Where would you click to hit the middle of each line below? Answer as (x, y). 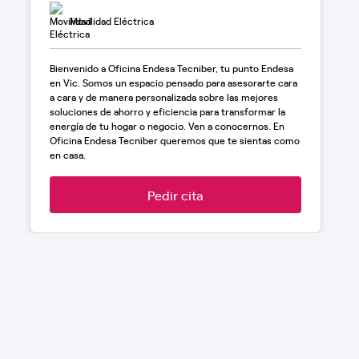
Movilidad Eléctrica (111, 21)
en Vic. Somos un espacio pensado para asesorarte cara (173, 83)
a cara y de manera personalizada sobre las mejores (163, 97)
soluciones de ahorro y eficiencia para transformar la (167, 111)
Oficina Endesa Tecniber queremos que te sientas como (174, 140)
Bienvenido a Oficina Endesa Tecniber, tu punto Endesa (171, 68)
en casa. (67, 155)
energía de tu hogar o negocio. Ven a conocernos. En (167, 126)
